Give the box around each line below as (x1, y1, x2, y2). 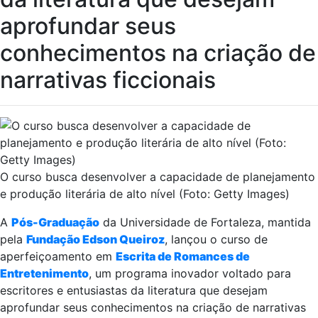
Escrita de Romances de (116, 248, 250, 263)
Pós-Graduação (11, 214, 99, 229)
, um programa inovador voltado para (89, 265, 291, 280)
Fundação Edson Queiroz (26, 231, 165, 246)
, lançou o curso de (165, 231, 268, 246)
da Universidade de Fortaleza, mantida (99, 214, 311, 229)
